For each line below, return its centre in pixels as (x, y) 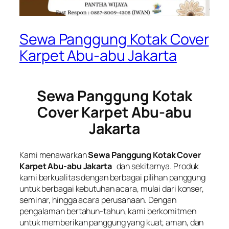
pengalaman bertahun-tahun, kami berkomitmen (108, 211)
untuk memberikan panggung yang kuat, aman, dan (112, 222)
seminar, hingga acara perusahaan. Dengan (98, 200)
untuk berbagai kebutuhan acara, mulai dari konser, (112, 188)
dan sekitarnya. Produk (157, 166)
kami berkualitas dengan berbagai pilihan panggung (113, 177)
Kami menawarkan (54, 155)
